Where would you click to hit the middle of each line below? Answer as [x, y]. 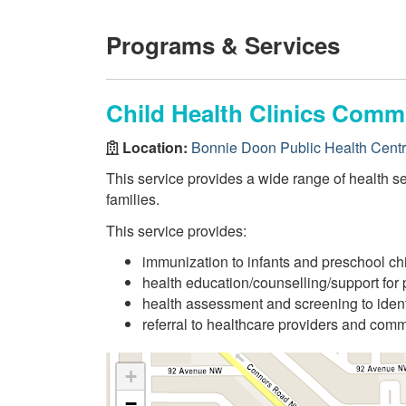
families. [133, 199]
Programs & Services [223, 45]
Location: [155, 147]
